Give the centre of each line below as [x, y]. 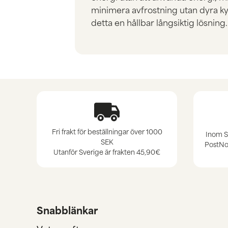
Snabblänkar [67, 210]
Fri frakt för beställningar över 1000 [107, 131]
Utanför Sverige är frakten [95, 152]
